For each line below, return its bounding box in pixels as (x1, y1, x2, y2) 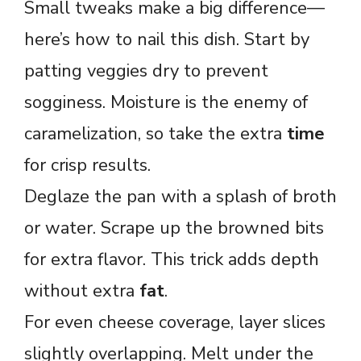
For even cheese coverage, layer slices (24, 309, 326, 334)
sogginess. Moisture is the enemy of (24, 89, 308, 114)
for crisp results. (24, 152, 151, 177)
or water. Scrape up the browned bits (24, 215, 324, 240)
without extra (24, 278, 139, 303)
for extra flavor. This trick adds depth (24, 247, 319, 272)
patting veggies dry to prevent (24, 58, 268, 83)
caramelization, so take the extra (24, 121, 287, 146)
